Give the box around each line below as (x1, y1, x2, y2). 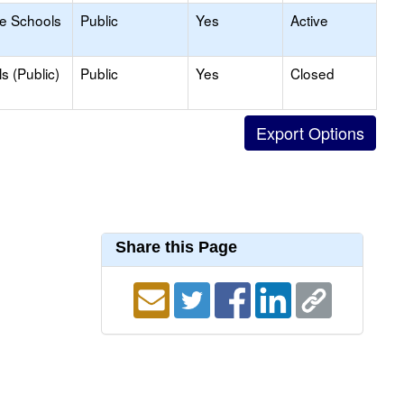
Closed (290, 63, 335, 83)
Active (290, 10, 328, 30)
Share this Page (115, 238, 237, 256)
